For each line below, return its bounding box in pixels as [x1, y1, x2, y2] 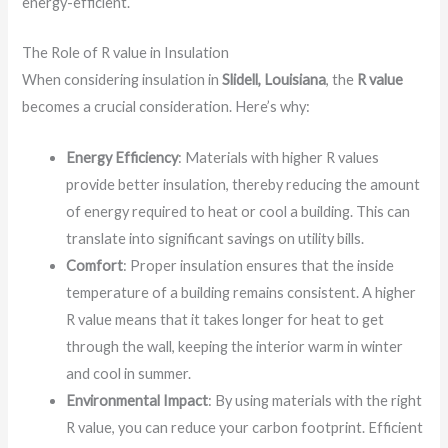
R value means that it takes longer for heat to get [66, 310, 385, 328]
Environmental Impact [66, 391, 209, 409]
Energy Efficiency [66, 148, 179, 166]
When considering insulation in [22, 71, 223, 89]
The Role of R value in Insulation [22, 44, 230, 62]
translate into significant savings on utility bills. [66, 229, 365, 247]
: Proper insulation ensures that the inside [123, 256, 395, 274]
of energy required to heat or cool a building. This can [66, 202, 411, 220]
